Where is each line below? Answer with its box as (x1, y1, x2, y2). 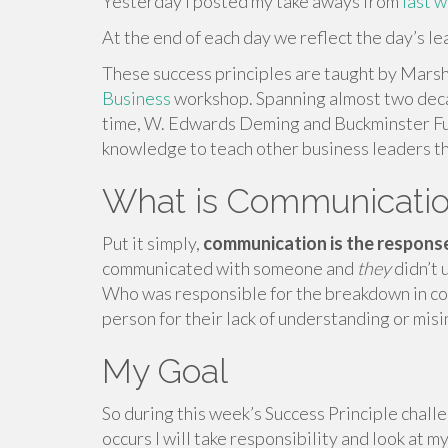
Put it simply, (102, 232, 203, 254)
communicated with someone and (102, 257, 357, 279)
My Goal (102, 351, 228, 391)
